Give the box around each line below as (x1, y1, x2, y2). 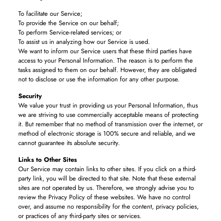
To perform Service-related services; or (18, 28, 121, 37)
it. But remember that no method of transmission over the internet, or (18, 119, 203, 129)
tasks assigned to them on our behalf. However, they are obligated (18, 65, 196, 74)
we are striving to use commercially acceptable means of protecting (18, 110, 198, 119)
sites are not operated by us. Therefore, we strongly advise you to (18, 183, 194, 192)
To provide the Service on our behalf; (18, 18, 119, 28)
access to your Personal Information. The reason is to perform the (18, 56, 193, 65)
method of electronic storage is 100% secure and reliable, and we (18, 129, 195, 138)
